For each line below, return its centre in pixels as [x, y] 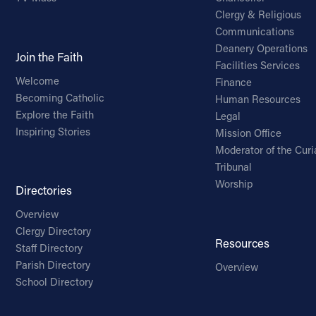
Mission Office [249, 133]
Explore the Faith [54, 114]
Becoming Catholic [60, 97]
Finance [234, 83]
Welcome [37, 80]
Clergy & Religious [259, 15]
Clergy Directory [53, 231]
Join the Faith [49, 56]
